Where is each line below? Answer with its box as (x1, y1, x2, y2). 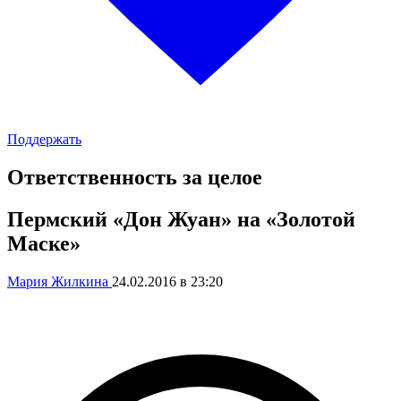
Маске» (7, 231, 81, 255)
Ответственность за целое (7, 165, 262, 189)
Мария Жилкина (7, 273, 112, 289)
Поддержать (7, 132, 81, 147)
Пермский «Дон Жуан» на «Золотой (7, 207, 355, 231)
